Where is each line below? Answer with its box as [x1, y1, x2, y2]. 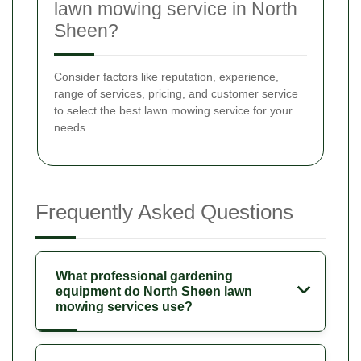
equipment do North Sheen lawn [56, 284, 252, 298]
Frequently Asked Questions [35, 199, 293, 224]
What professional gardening [56, 268, 233, 283]
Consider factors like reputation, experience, [54, 69, 279, 83]
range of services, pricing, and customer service [54, 86, 298, 100]
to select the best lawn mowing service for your [54, 103, 293, 117]
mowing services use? [56, 299, 193, 313]
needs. [54, 120, 89, 134]
